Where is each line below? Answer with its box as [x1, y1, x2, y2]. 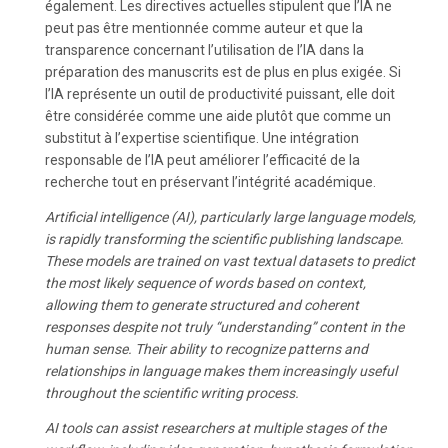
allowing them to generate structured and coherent [45, 297, 359, 313]
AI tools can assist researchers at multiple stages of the [45, 420, 386, 436]
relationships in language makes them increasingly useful [45, 363, 397, 379]
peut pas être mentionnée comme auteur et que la [45, 20, 363, 36]
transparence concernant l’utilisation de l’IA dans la [45, 42, 364, 58]
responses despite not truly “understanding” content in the [45, 319, 404, 335]
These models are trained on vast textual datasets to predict [45, 253, 415, 269]
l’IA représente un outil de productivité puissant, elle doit [45, 86, 395, 102]
